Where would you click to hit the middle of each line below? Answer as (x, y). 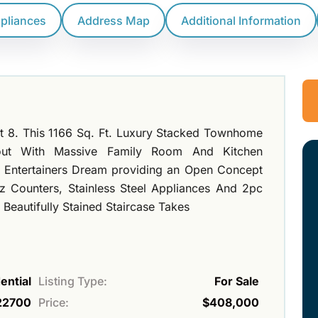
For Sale (237, 281)
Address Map (114, 20)
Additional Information (241, 20)
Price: (54, 303)
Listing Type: (73, 281)
